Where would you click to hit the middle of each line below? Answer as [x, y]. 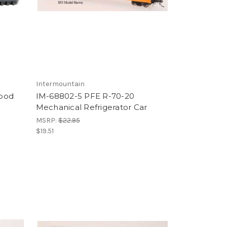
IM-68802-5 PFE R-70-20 [85, 96]
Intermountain [60, 84]
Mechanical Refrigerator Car [91, 107]
